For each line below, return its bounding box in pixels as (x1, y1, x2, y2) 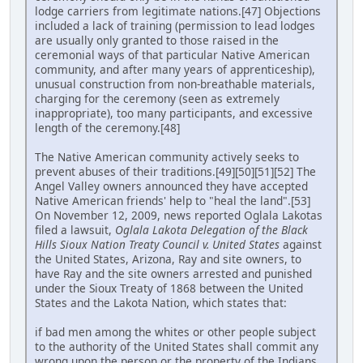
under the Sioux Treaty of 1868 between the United (35, 280, 303, 296)
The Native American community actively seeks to (35, 148, 299, 164)
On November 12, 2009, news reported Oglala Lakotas (35, 207, 322, 223)
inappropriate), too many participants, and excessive (35, 105, 313, 121)
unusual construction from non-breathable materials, (35, 75, 315, 92)
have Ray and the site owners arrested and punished (35, 265, 312, 281)
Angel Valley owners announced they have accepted (35, 177, 308, 194)
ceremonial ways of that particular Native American (35, 46, 310, 62)
